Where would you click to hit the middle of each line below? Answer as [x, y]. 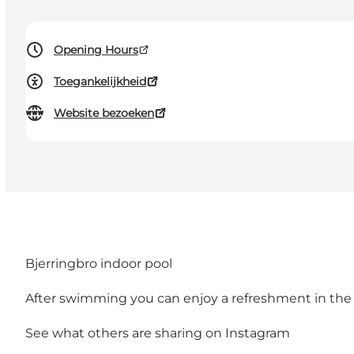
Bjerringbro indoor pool [99, 264]
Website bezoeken [104, 113]
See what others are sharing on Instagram [158, 333]
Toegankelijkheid [100, 82]
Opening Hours [96, 50]
